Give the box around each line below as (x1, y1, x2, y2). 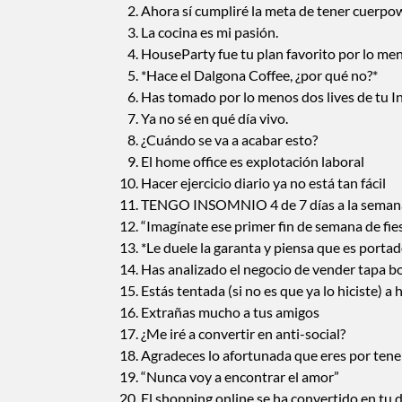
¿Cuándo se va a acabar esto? (141, 130, 318, 148)
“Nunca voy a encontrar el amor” (141, 367, 339, 385)
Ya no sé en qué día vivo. (141, 109, 288, 127)
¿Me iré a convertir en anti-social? (141, 324, 345, 342)
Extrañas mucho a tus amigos (141, 302, 319, 320)
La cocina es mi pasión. (141, 22, 278, 40)
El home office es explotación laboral (141, 152, 364, 170)
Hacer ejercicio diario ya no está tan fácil (141, 173, 386, 191)
